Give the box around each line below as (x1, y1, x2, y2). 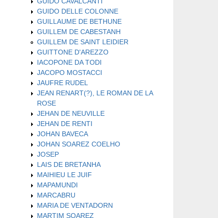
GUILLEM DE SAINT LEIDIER (37, 37, 128, 46)
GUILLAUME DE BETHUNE (37, 17, 122, 25)
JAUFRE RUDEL (37, 78, 88, 87)
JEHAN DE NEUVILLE (37, 109, 105, 117)
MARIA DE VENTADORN (37, 201, 113, 209)
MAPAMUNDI (37, 181, 78, 189)
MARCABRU (37, 191, 75, 199)
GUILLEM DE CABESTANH (37, 27, 121, 36)
